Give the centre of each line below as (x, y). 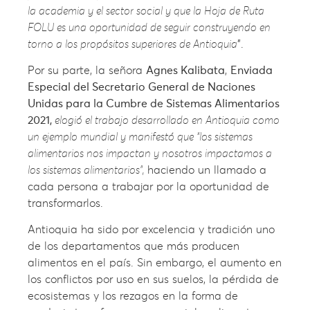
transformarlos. (65, 203)
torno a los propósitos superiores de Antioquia (133, 44)
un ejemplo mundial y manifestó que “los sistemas (140, 137)
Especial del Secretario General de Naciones (142, 87)
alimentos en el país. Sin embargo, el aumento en (155, 263)
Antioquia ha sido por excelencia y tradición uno (151, 230)
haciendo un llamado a (207, 170)
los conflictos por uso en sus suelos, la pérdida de (153, 280)
